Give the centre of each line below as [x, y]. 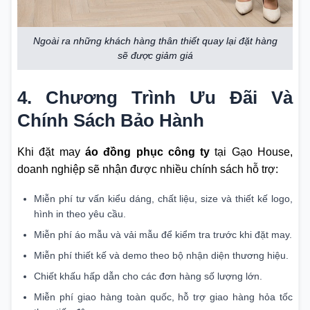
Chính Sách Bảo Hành [111, 121]
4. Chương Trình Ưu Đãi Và [155, 98]
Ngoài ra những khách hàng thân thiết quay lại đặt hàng [155, 41]
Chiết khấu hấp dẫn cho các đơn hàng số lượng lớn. [148, 276]
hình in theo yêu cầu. [80, 214]
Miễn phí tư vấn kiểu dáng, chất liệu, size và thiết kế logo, [163, 199]
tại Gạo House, [252, 152]
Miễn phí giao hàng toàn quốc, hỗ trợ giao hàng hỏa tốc [163, 297]
